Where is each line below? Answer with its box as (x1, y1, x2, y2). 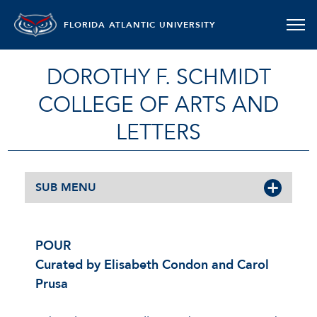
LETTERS (116, 118, 201, 147)
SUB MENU (35, 180, 96, 195)
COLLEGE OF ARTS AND (38, 91, 279, 120)
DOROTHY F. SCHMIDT (46, 63, 271, 92)
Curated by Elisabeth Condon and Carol (35, 256, 269, 274)
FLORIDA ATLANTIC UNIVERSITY (64, 19, 216, 30)
